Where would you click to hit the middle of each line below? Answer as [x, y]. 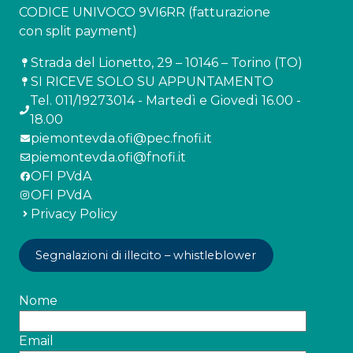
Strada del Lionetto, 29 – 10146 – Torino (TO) [167, 62]
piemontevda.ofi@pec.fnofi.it [121, 138]
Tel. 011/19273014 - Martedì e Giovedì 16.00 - [166, 100]
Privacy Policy [74, 214]
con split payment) [78, 31]
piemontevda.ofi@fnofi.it [108, 157]
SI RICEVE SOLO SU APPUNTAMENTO [152, 81]
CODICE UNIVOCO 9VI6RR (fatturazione [145, 12]
